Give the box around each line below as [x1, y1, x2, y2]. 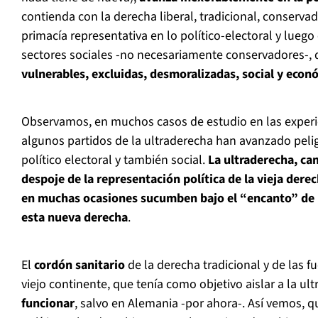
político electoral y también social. [21, 151, 205, 170]
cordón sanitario [31, 256, 125, 275]
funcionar [21, 295, 75, 313]
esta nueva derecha [21, 209, 128, 227]
